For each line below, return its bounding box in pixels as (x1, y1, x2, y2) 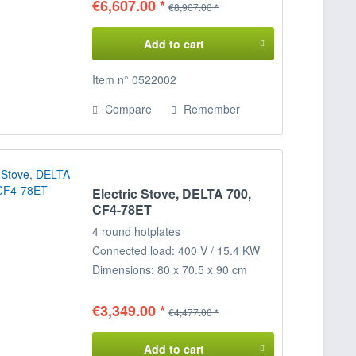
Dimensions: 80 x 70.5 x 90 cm (92, 261, 248, 278)
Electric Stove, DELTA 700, (92, 184, 252, 203)
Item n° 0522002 (92, 71, 177, 87)
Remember (184, 100, 241, 117)
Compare (102, 100, 153, 117)
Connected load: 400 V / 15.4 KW (92, 242, 261, 259)
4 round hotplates (92, 223, 181, 240)
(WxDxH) (92, 281, 138, 297)
